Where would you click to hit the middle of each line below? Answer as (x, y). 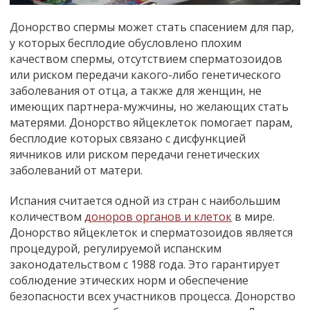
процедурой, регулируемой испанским (116, 248)
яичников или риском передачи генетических (135, 154)
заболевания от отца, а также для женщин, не (136, 90)
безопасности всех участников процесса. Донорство (153, 296)
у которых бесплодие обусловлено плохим (126, 43)
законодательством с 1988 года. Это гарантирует (145, 264)
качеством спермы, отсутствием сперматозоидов (146, 58)
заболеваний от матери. (76, 170)
